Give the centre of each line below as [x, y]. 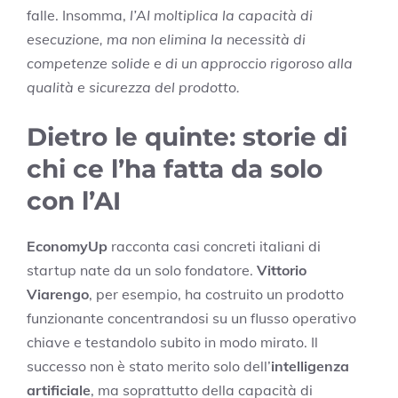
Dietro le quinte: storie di [187, 137]
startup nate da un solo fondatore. [142, 271]
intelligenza [310, 366]
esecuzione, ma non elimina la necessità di [166, 40]
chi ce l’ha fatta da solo [175, 169]
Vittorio [282, 271]
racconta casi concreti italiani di [214, 247]
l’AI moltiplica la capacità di [221, 16]
